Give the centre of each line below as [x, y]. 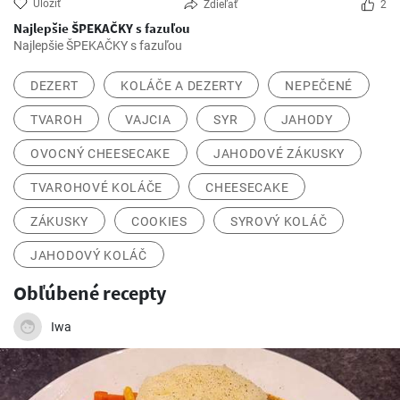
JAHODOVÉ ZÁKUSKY [279, 154]
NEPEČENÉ [319, 86]
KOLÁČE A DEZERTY [182, 86]
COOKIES [159, 222]
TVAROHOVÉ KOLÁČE [97, 188]
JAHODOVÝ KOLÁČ [89, 256]
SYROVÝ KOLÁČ [279, 222]
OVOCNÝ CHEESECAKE [100, 154]
